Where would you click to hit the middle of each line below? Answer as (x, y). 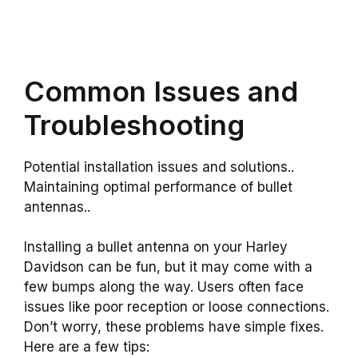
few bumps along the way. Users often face (164, 287)
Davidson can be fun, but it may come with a (168, 267)
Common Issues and (161, 91)
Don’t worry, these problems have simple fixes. (174, 327)
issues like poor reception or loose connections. (177, 307)
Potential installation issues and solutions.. (159, 167)
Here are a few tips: (87, 347)
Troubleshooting (134, 124)
